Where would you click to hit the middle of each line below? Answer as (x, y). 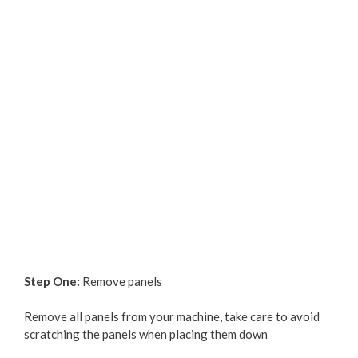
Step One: (53, 281)
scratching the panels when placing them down (146, 334)
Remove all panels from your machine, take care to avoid (172, 317)
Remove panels (122, 281)
